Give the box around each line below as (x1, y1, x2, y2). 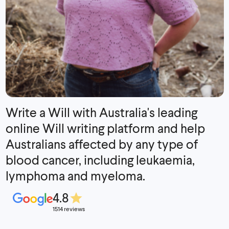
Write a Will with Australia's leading (5, 105, 197, 120)
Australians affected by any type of (5, 136, 198, 152)
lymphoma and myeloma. (5, 168, 145, 184)
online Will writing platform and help (5, 121, 205, 136)
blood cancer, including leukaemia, (5, 152, 195, 168)
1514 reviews (53, 205, 85, 213)
